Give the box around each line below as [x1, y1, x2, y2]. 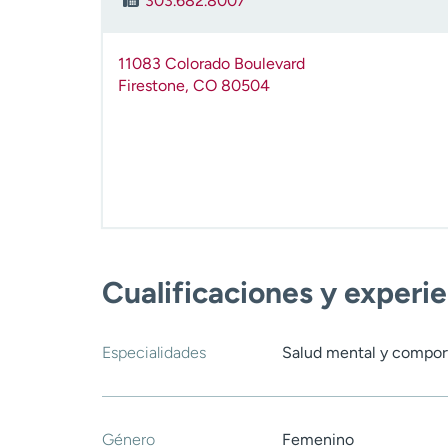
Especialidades [102, 343, 206, 363]
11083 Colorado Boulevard [118, 54, 305, 74]
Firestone [118, 76, 185, 96]
